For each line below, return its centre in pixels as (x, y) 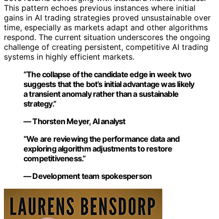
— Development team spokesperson (88, 176)
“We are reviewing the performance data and (102, 139)
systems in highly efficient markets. (69, 57)
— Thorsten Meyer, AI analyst (75, 121)
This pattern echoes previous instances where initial (100, 8)
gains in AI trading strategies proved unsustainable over (107, 18)
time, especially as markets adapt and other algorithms (106, 27)
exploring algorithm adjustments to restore (98, 149)
